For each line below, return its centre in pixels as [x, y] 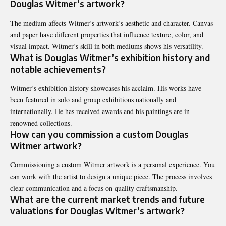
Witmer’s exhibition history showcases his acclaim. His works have [106, 88]
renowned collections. [41, 123]
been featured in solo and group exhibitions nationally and [93, 99]
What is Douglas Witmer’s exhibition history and [110, 57]
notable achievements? [58, 69]
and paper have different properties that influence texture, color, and [107, 34]
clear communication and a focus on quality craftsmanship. [94, 188]
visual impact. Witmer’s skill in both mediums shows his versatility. [107, 46]
